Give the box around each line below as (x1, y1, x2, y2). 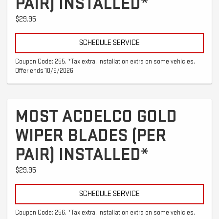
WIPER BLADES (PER (15, 125, 166, 146)
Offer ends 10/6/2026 (15, 66, 73, 75)
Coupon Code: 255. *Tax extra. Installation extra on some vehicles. (15, 57, 195, 66)
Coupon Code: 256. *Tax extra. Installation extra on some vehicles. (15, 208, 195, 217)
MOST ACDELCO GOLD (15, 106, 177, 127)
